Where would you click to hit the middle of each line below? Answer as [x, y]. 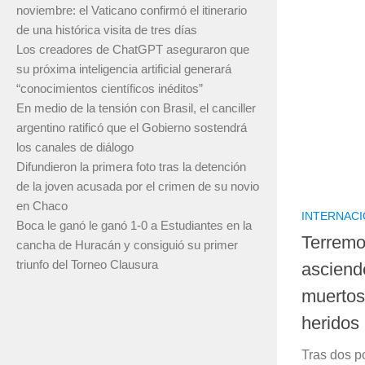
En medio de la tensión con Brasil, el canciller [136, 108]
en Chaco [42, 206]
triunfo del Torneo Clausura [87, 265]
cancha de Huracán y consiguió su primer [127, 245]
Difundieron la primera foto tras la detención [131, 167]
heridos [330, 323]
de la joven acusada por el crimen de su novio [138, 187]
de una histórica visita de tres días [107, 30]
